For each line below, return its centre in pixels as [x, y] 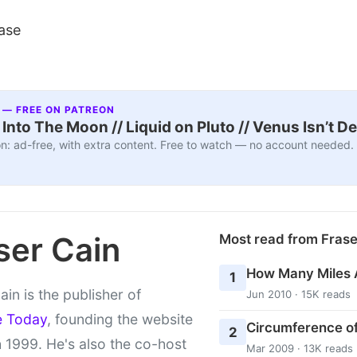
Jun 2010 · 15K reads [298, 294]
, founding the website [120, 319]
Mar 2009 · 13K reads [299, 348]
